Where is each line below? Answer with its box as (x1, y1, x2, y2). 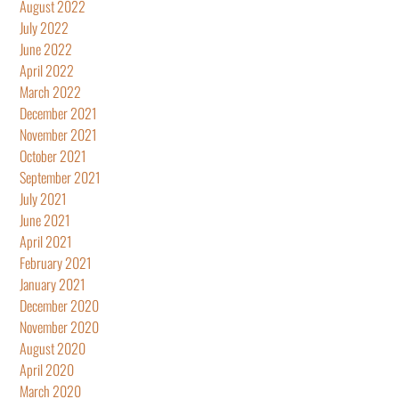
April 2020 (20, 358, 74, 380)
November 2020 (20, 315, 99, 338)
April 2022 (20, 59, 74, 81)
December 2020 (20, 294, 99, 316)
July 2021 (20, 187, 67, 209)
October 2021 (20, 144, 86, 167)
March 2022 (20, 80, 81, 102)
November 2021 (20, 123, 97, 145)
